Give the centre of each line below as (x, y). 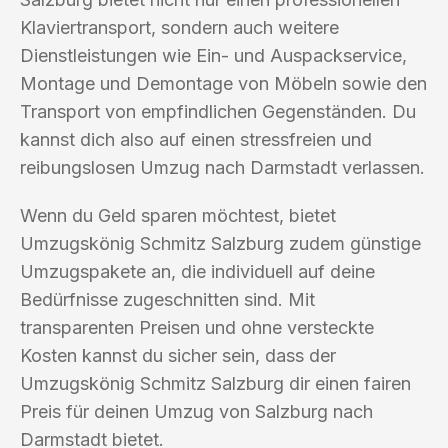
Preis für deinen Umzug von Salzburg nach (196, 411)
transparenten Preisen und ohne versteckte (197, 327)
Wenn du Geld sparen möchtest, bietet (178, 215)
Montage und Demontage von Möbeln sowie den (223, 83)
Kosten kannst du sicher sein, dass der (178, 355)
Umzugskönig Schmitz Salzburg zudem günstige (220, 243)
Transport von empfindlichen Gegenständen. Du (218, 111)
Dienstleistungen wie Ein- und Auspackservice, (213, 55)
